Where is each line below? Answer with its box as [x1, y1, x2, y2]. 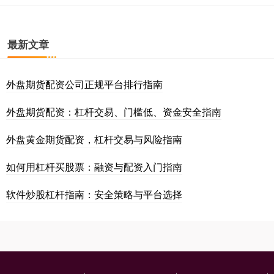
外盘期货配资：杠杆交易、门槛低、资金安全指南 [6, 105, 221, 119]
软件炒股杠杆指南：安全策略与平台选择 [6, 187, 182, 202]
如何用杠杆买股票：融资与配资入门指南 [6, 160, 182, 174]
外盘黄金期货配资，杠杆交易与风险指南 [6, 132, 182, 147]
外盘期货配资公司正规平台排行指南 [6, 77, 163, 92]
